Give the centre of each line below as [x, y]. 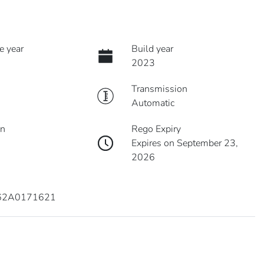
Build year [152, 49]
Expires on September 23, [184, 143]
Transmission [159, 89]
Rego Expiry [156, 129]
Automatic [153, 103]
